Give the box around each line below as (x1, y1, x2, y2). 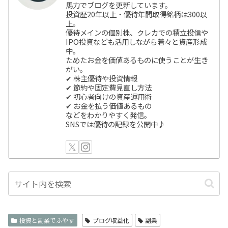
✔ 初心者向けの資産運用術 (66, 91, 152, 102)
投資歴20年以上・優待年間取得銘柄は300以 (66, 9, 208, 20)
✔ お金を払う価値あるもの (66, 100, 152, 111)
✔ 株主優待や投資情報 (66, 73, 138, 84)
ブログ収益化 (92, 216, 129, 225)
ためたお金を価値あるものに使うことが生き (66, 54, 209, 66)
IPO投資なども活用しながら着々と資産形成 (66, 36, 208, 47)
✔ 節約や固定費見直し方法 (66, 82, 152, 93)
